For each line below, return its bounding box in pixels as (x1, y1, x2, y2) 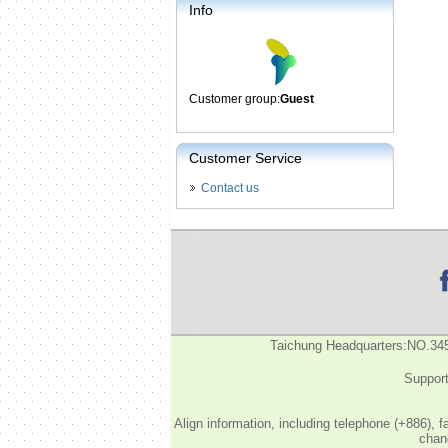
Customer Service (189, 150, 302, 166)
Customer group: (189, 92, 280, 106)
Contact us (201, 181, 259, 195)
